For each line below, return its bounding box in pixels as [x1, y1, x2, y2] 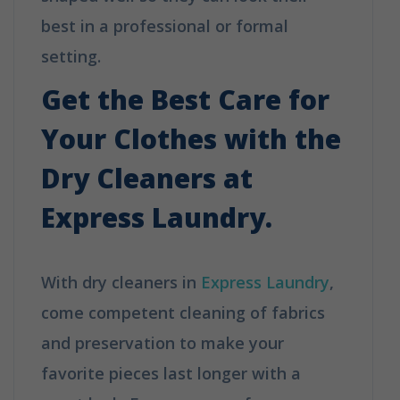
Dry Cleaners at [41, 159, 253, 196]
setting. [41, 45, 101, 67]
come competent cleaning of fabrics [41, 301, 325, 323]
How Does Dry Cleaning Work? [101, 45, 337, 67]
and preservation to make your [41, 331, 284, 354]
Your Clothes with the [41, 120, 341, 157]
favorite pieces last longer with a [41, 362, 301, 384]
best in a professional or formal [41, 14, 288, 37]
